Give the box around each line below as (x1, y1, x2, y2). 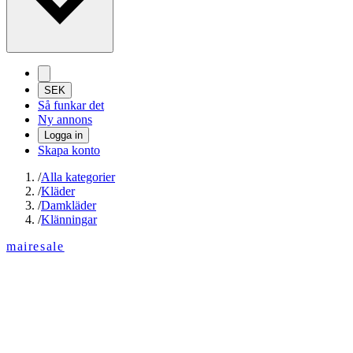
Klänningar (41, 213, 97, 227)
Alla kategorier (41, 170, 115, 184)
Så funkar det (38, 98, 104, 113)
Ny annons (38, 113, 92, 127)
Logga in (44, 129, 83, 142)
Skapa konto (38, 143, 100, 158)
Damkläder (41, 199, 96, 213)
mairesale (6, 240, 65, 254)
